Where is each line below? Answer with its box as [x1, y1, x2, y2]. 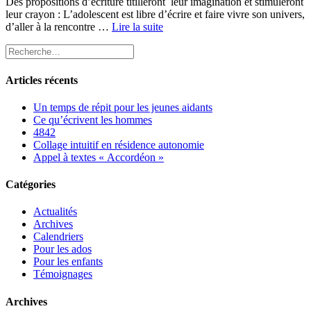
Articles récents [6, 74, 78, 86]
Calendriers [33, 230, 83, 243]
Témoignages [33, 268, 92, 280]
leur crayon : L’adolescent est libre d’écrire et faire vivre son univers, [6, 8, 305, 21]
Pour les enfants [33, 255, 103, 268]
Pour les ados [33, 243, 92, 255]
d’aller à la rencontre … [6, 21, 112, 33]
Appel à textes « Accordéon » [33, 151, 164, 163]
